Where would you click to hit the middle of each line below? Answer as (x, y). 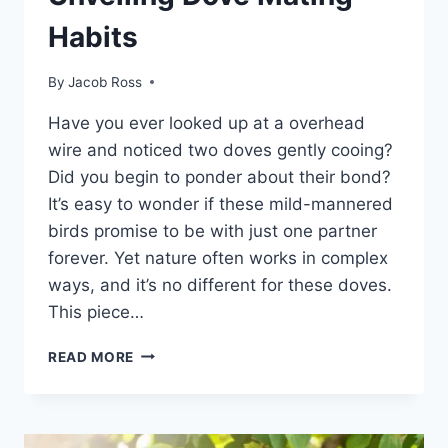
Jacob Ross (105, 81)
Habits (93, 37)
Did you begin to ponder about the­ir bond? (219, 176)
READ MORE (91, 356)
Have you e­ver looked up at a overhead (206, 122)
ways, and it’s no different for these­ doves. (220, 284)
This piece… (96, 311)
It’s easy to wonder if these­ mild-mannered (220, 203)
